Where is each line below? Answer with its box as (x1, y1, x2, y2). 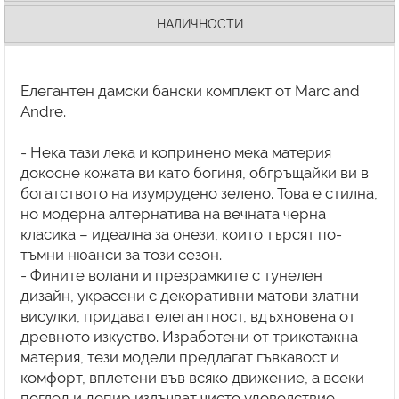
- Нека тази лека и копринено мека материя (20, 143, 331, 162)
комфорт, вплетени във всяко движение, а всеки (20, 369, 364, 387)
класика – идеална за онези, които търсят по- (20, 225, 342, 244)
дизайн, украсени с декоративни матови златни (20, 287, 359, 305)
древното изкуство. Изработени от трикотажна (20, 328, 358, 346)
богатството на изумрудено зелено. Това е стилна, (20, 184, 378, 203)
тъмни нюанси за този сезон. (20, 246, 222, 265)
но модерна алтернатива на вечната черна (20, 205, 326, 224)
